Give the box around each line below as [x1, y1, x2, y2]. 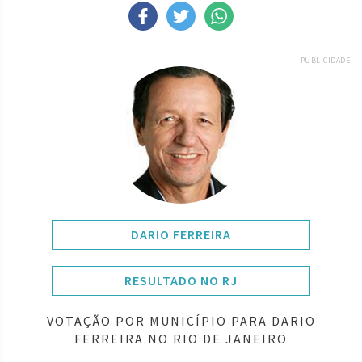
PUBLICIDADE [300, 54, 350, 65]
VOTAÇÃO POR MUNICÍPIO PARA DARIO [46, 312, 316, 329]
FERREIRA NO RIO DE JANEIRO [74, 330, 288, 347]
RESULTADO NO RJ [124, 271, 238, 288]
